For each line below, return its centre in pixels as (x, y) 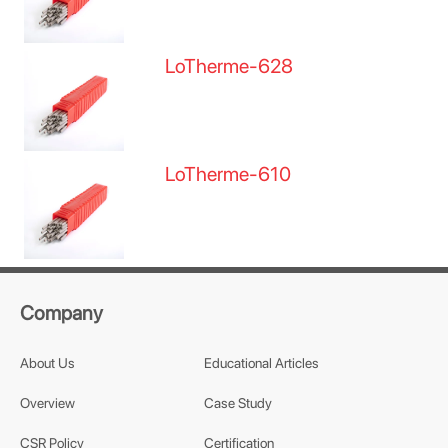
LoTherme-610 (228, 174)
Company (61, 313)
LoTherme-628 (229, 66)
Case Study (237, 403)
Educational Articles (261, 363)
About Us (47, 363)
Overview (47, 403)
